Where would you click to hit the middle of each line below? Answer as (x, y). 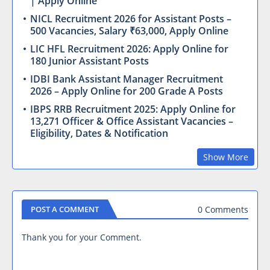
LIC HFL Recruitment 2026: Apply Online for (129, 49)
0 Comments (223, 209)
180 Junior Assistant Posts (89, 61)
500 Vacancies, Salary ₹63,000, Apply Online (129, 31)
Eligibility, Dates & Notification (99, 133)
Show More (226, 157)
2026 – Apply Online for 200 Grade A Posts (127, 91)
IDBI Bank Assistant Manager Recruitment (127, 79)
